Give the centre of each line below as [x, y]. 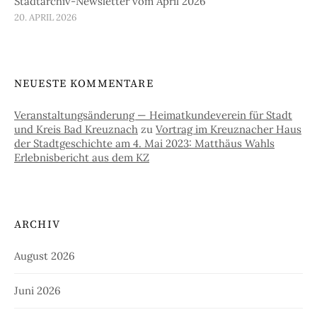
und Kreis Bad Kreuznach [76, 129]
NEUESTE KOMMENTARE [84, 84]
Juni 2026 [38, 291]
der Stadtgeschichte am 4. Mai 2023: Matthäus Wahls [144, 144]
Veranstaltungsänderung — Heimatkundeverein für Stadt [153, 115]
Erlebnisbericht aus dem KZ [82, 158]
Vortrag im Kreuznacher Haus [229, 129]
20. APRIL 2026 [45, 18]
